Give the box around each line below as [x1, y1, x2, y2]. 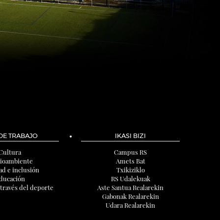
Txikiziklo [116, 165, 145, 174]
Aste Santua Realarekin [97, 183, 164, 192]
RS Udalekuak [110, 174, 150, 183]
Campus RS [114, 148, 147, 156]
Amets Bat [115, 157, 145, 165]
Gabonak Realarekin [102, 192, 159, 200]
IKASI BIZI [115, 133, 146, 139]
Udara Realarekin [106, 201, 156, 209]
